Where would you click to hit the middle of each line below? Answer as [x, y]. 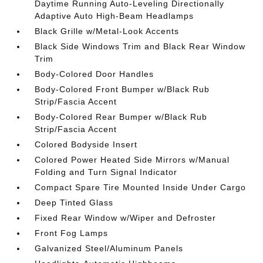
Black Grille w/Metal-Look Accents [107, 31]
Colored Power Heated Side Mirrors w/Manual [132, 159]
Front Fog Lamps [72, 233]
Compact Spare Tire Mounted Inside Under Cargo [141, 187]
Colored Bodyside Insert [86, 144]
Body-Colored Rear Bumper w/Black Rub [121, 117]
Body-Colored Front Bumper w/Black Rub [122, 89]
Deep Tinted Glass [74, 202]
